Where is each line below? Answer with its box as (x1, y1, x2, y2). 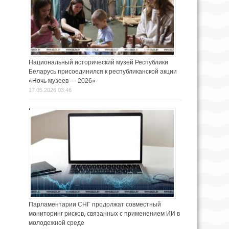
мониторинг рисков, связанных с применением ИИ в (29, 210, 180, 218)
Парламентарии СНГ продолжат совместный (29, 201, 161, 209)
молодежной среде (29, 219, 84, 227)
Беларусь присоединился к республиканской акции (29, 68, 177, 76)
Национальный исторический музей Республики (29, 59, 168, 66)
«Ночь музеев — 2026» (29, 77, 96, 85)
